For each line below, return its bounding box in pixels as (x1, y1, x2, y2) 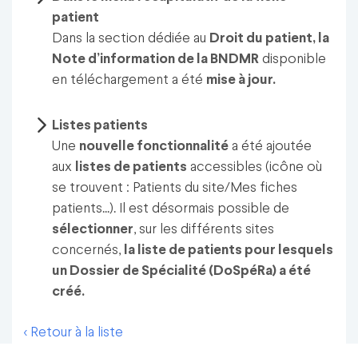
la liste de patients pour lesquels (124, 244, 334, 258)
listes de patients (75, 161, 188, 175)
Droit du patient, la (209, 32, 330, 46)
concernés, (52, 244, 125, 258)
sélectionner (52, 223, 134, 237)
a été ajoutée (229, 140, 312, 154)
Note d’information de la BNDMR (52, 53, 260, 67)
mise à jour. (206, 74, 276, 88)
